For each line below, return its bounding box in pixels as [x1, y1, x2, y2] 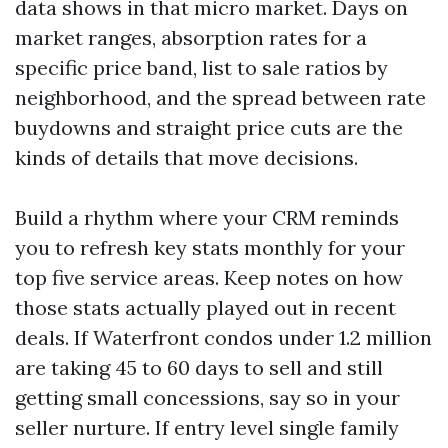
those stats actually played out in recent [15, 295, 396, 320]
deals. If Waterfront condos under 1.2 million [15, 325, 432, 350]
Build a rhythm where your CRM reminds [15, 205, 399, 230]
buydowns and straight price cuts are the [15, 115, 403, 140]
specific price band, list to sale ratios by [15, 55, 388, 80]
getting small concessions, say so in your [15, 385, 400, 410]
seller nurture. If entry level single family [15, 415, 399, 440]
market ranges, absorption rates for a [15, 25, 367, 50]
